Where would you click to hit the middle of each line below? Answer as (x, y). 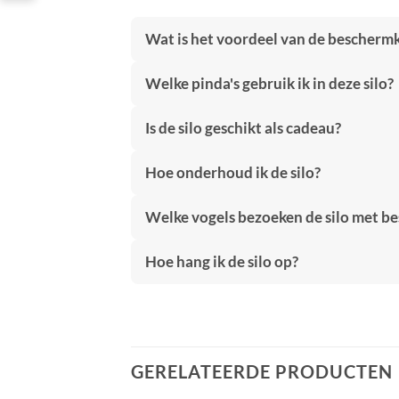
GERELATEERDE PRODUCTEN (262, 371)
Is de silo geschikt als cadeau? (243, 127)
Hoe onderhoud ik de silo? (233, 172)
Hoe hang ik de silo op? (222, 261)
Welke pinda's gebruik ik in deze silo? (269, 83)
